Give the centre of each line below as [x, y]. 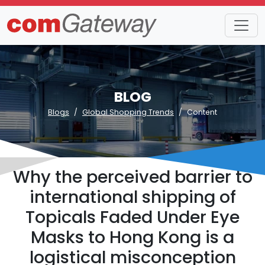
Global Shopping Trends [128, 112]
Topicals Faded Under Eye [132, 217]
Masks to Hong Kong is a [132, 237]
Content [202, 112]
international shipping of [132, 197]
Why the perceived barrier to [132, 177]
